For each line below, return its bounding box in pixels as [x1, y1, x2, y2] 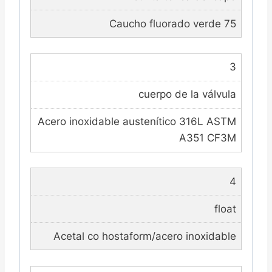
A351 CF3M [178, 132, 236, 144]
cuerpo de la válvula [138, 88, 236, 101]
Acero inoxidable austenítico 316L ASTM [37, 115, 236, 128]
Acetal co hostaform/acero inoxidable [53, 229, 236, 242]
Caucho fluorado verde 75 [109, 17, 236, 30]
